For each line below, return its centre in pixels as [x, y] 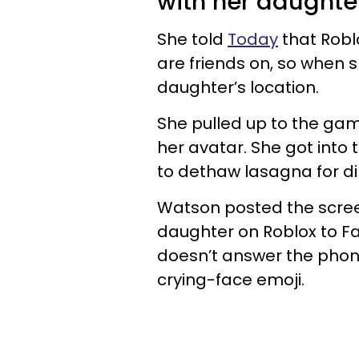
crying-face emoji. [231, 279]
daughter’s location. [238, 87]
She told [192, 39]
